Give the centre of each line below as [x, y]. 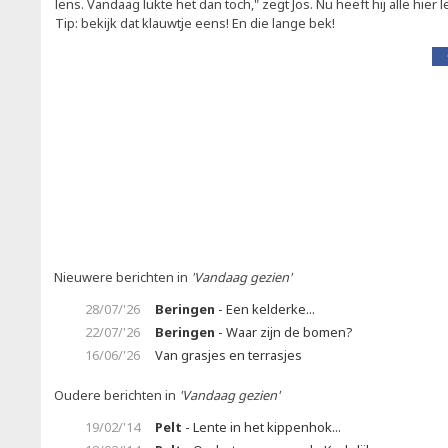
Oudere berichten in [116, 395]
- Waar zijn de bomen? [283, 332]
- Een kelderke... [265, 309]
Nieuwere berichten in [122, 277]
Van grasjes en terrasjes [228, 355]
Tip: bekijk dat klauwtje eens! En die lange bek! [195, 23]
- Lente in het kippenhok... [261, 427]
